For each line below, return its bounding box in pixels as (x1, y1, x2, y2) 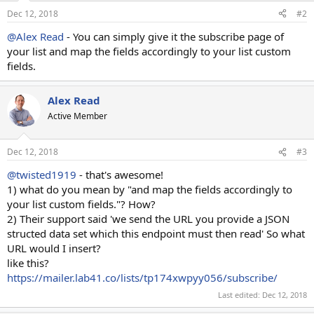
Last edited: (218, 289, 262, 300)
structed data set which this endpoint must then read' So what (7, 226, 305, 240)
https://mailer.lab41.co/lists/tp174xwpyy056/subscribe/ (7, 271, 278, 285)
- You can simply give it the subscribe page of (64, 29, 284, 43)
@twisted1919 (7, 168, 76, 182)
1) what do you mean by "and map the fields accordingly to (7, 182, 292, 196)
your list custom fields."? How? (7, 197, 156, 211)
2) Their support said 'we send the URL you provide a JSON (7, 212, 289, 226)
